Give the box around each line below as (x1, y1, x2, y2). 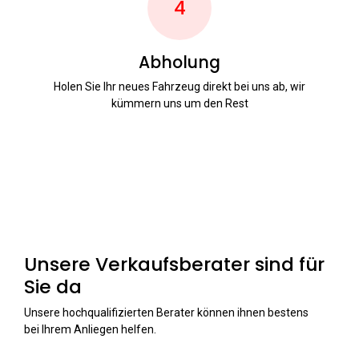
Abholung (139, 51, 220, 75)
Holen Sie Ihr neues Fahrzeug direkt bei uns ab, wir (54, 80, 305, 94)
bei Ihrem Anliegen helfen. (24, 323, 156, 337)
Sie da (24, 273, 82, 301)
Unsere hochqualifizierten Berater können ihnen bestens (24, 306, 309, 320)
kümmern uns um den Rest (111, 97, 248, 111)
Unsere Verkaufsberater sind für (24, 251, 325, 278)
